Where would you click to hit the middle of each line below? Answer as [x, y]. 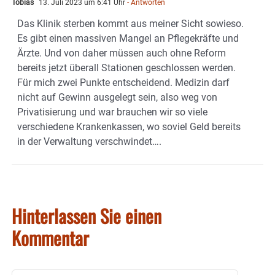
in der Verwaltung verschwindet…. [89, 142]
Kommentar [50, 238]
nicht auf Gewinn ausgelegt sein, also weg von [117, 98]
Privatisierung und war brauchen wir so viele [112, 112]
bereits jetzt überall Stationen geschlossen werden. [126, 68]
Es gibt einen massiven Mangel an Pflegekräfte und [128, 39]
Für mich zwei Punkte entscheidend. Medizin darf [123, 83]
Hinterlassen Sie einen [87, 216]
